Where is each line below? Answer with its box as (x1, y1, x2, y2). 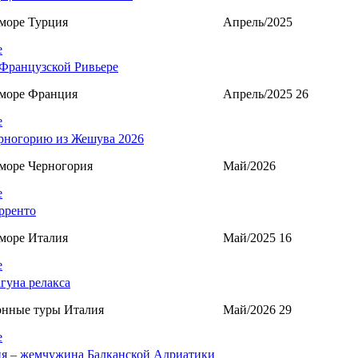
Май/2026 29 (223, 302, 292, 316)
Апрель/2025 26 (223, 86, 308, 101)
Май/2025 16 (223, 230, 292, 245)
